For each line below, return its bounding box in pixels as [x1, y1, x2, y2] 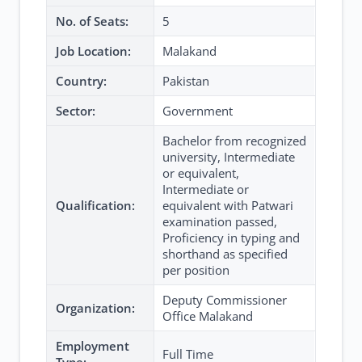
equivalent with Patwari [162, 197, 293, 213]
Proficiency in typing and [162, 229, 300, 246]
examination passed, [162, 213, 277, 229]
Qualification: [56, 197, 135, 213]
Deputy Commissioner [162, 292, 287, 308]
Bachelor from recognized [162, 133, 306, 149]
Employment [56, 338, 129, 354]
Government [162, 103, 233, 119]
